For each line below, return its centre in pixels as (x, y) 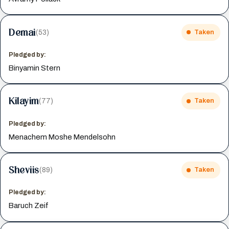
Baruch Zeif (29, 206)
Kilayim (24, 101)
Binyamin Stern (35, 68)
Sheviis (24, 170)
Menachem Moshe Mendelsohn (62, 137)
